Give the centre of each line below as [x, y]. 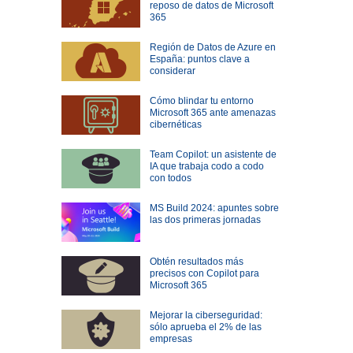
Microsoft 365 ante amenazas [212, 113]
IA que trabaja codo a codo [206, 167]
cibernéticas [175, 125]
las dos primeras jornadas [205, 220]
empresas [171, 339]
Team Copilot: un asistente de [213, 155]
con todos [170, 178]
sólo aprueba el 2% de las [205, 327]
